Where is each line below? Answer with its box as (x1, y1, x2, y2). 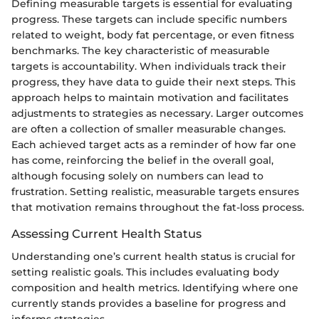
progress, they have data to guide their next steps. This (11, 75, 296, 89)
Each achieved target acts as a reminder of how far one (11, 138, 296, 152)
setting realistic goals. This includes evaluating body (11, 266, 279, 279)
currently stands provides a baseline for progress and (11, 297, 286, 310)
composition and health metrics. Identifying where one (11, 281, 298, 295)
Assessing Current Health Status (11, 226, 202, 241)
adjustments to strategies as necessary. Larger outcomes (11, 107, 303, 120)
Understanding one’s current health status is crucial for (11, 250, 296, 263)
